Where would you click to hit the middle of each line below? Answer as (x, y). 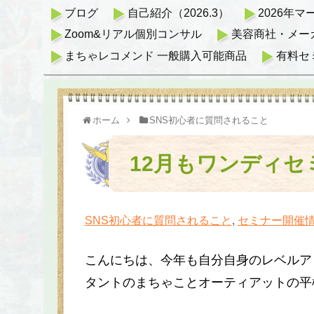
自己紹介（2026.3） (178, 13)
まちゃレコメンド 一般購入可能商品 (156, 55)
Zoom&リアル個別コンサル (134, 34)
